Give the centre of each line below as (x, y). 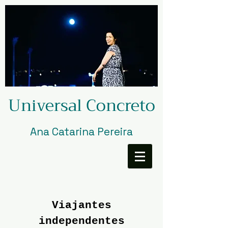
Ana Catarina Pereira (81, 132)
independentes (81, 221)
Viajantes (81, 205)
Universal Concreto (81, 106)
